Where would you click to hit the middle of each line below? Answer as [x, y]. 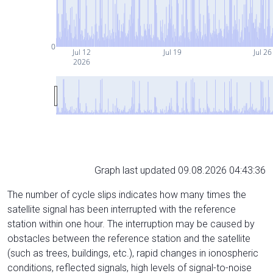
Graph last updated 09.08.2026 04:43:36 [180, 170]
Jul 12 [81, 52]
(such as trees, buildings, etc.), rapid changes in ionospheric [133, 253]
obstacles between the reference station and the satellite [129, 238]
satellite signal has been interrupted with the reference [122, 209]
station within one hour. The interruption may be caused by [131, 224]
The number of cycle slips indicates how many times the [127, 194]
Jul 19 [172, 52]
